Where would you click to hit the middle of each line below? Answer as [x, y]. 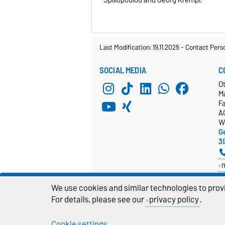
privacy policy [174, 199]
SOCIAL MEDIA [123, 71]
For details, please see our [98, 199]
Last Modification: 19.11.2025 [140, 47]
